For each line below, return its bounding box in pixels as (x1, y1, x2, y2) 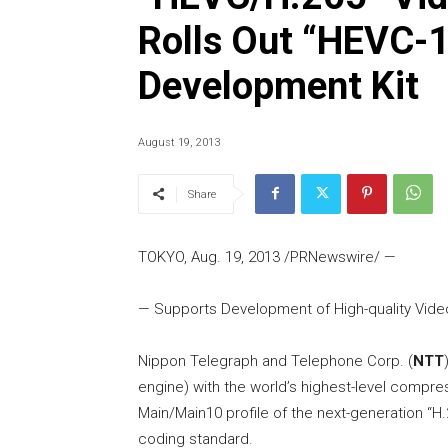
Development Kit (138, 64, 419, 108)
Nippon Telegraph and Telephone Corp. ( (138, 352, 413, 371)
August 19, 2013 (138, 136, 220, 150)
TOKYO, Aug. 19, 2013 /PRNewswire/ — (138, 248, 396, 267)
